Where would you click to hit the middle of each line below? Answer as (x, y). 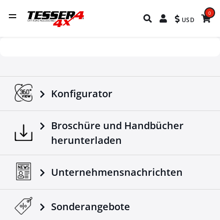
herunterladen (87, 140)
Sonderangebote (91, 207)
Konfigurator (82, 94)
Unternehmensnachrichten (117, 172)
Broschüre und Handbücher (118, 125)
